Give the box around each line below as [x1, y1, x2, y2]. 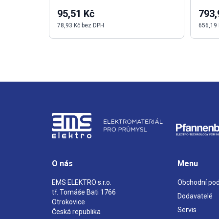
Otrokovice [52, 198, 85, 206]
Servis [177, 206, 197, 214]
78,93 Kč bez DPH [57, 22, 104, 29]
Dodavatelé [177, 192, 213, 200]
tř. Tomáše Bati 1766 [52, 188, 116, 196]
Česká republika [52, 208, 101, 216]
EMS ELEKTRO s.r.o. [52, 178, 111, 186]
